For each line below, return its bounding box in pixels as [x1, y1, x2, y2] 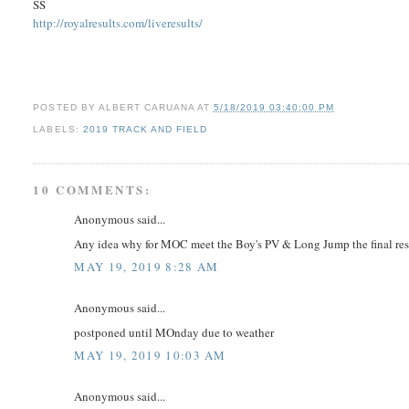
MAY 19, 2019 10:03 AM [74, 347, 226, 364]
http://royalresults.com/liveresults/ [33, 15, 204, 32]
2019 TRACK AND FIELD [82, 124, 207, 135]
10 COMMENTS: [33, 181, 152, 199]
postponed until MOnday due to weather [74, 323, 275, 341]
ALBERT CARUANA [98, 102, 194, 113]
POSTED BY [33, 102, 99, 113]
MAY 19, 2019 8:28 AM [74, 258, 219, 276]
